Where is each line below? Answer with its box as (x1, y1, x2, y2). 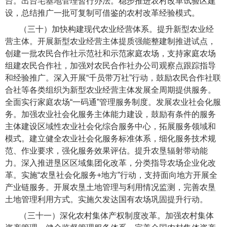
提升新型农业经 (157, 25, 214, 34)
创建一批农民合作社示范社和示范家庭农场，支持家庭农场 (5, 49, 216, 58)
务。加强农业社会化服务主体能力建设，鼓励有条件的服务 (5, 110, 216, 119)
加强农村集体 (165, 211, 214, 220)
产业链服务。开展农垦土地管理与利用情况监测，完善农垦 (5, 183, 216, 192)
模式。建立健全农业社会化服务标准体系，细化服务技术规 (5, 134, 216, 143)
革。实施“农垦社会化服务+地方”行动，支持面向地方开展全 (5, 171, 217, 180)
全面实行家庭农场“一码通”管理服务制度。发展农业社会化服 (5, 98, 221, 107)
